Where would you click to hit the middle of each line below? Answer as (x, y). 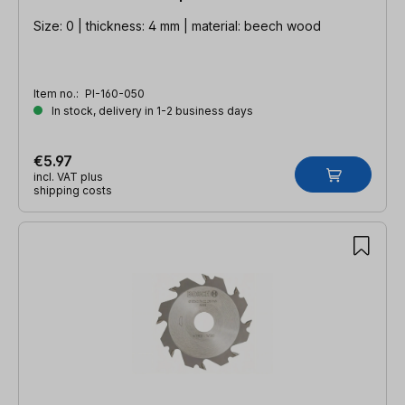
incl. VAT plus (68, 176)
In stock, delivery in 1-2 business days (151, 110)
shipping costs (73, 190)
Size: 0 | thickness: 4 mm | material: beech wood (177, 25)
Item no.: (57, 93)
